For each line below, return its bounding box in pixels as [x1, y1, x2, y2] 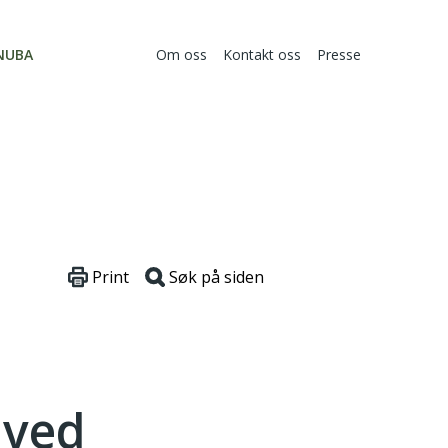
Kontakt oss [223, 45, 301, 65]
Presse [317, 45, 361, 65]
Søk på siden [169, 266, 264, 289]
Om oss [156, 45, 207, 65]
